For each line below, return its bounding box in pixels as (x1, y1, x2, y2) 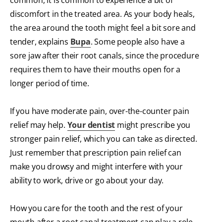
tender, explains (10, 36, 70, 48)
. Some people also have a (90, 36, 185, 48)
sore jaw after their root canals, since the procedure (10, 50, 199, 61)
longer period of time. (10, 78, 89, 89)
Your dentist (67, 119, 115, 131)
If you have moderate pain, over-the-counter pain (10, 106, 189, 117)
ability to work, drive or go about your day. (10, 175, 164, 186)
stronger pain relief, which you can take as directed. (10, 133, 197, 145)
